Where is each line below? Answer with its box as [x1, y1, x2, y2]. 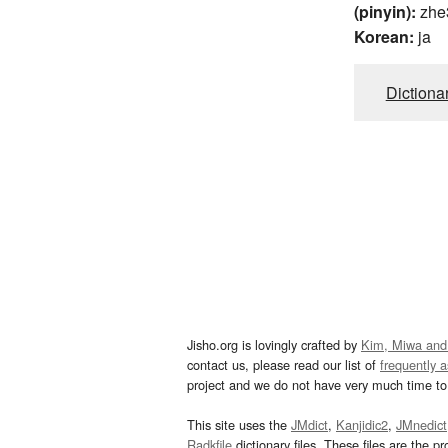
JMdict [291, 414, 328, 434]
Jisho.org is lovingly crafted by [187, 334, 361, 354]
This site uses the [187, 414, 291, 434]
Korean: [353, 24, 414, 48]
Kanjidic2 [336, 414, 388, 434]
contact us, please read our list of [187, 354, 380, 374]
